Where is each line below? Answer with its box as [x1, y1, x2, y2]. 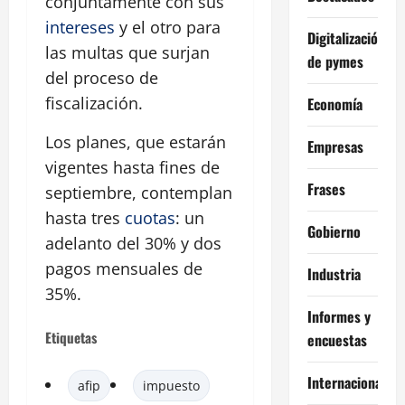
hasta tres [45, 207, 125, 230]
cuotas [125, 207, 175, 230]
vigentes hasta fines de [45, 156, 220, 179]
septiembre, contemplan [45, 182, 232, 204]
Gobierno [306, 220, 361, 242]
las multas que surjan [45, 42, 210, 64]
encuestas [306, 328, 367, 351]
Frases [306, 177, 345, 200]
